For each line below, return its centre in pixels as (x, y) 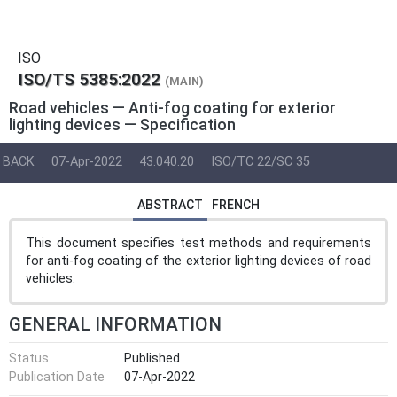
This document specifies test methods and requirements (198, 243)
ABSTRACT (170, 204)
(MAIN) (184, 81)
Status (29, 358)
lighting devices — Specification (122, 125)
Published (152, 358)
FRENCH (236, 204)
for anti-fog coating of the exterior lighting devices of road (198, 261)
